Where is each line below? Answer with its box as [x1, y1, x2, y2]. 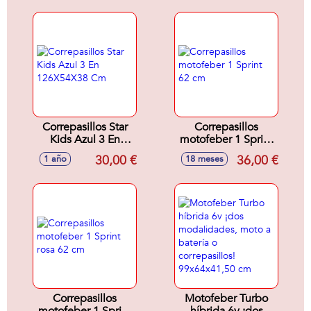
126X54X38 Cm [46, 144, 124, 160]
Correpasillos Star [42, 119, 128, 135]
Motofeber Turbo [185, 291, 268, 306]
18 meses [185, 153, 224, 165]
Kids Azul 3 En [49, 132, 120, 147]
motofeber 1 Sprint [180, 132, 273, 147]
